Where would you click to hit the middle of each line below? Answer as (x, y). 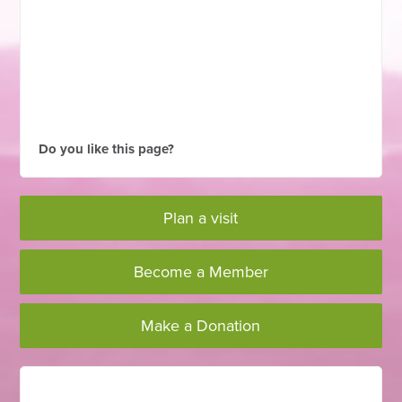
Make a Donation (201, 326)
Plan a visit (201, 218)
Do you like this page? (107, 149)
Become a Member (201, 272)
